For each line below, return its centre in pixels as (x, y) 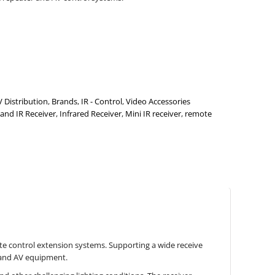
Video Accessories (158, 101)
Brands (65, 101)
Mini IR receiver (153, 114)
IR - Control (102, 101)
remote (199, 114)
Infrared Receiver (91, 114)
